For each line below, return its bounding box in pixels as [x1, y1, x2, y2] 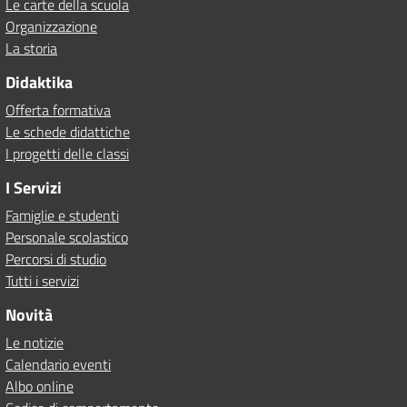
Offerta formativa [5, 99, 111, 121]
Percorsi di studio [5, 248, 106, 270]
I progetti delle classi [5, 143, 129, 164]
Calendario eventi [5, 353, 111, 375]
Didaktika [5, 70, 73, 94]
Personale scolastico [5, 226, 128, 248]
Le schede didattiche [5, 121, 130, 143]
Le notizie [5, 332, 64, 353]
